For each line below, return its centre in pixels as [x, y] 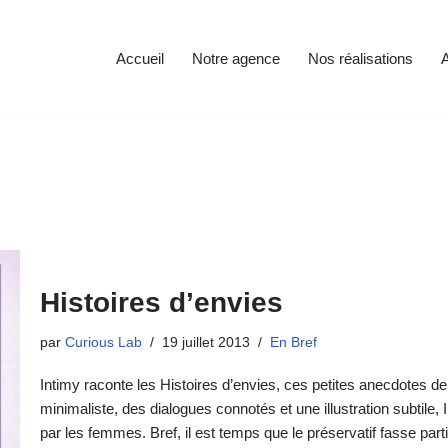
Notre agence [236, 58]
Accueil [140, 58]
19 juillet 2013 [205, 343]
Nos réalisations [360, 58]
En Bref [293, 343]
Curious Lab [103, 343]
